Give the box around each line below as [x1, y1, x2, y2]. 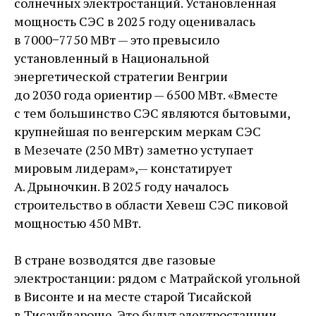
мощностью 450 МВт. [14, 214, 141, 232]
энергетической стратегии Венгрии [14, 68, 228, 85]
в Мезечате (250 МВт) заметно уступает [14, 141, 253, 159]
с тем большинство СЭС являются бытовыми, [14, 104, 290, 122]
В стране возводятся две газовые [14, 251, 216, 269]
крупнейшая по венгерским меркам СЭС [14, 123, 261, 140]
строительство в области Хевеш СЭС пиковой [14, 196, 288, 214]
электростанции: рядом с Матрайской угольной [14, 269, 300, 287]
